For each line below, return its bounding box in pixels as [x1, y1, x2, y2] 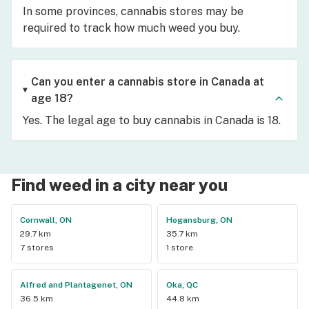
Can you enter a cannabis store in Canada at [30, 74, 264, 88]
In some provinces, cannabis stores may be [23, 4, 243, 18]
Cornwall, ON [20, 215, 72, 225]
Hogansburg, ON [166, 215, 232, 225]
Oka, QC [166, 279, 198, 290]
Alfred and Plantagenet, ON [20, 279, 132, 290]
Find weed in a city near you [11, 175, 228, 195]
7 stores [20, 242, 54, 252]
